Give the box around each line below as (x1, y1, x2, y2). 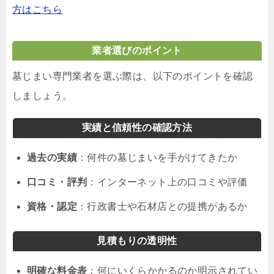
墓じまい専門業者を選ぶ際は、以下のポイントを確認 (12, 70, 253, 81)
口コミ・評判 (27, 176, 87, 187)
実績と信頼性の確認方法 (81, 122, 193, 133)
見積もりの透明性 (97, 235, 177, 246)
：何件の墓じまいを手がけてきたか (77, 152, 238, 163)
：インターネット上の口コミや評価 (87, 176, 248, 187)
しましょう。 (12, 90, 73, 101)
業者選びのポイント (92, 45, 182, 56)
